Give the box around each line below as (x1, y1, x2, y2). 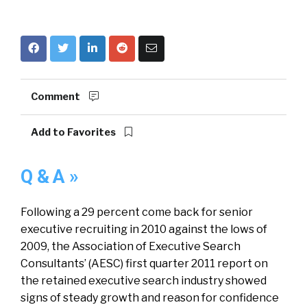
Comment (31, 90, 82, 103)
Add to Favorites (31, 126, 118, 138)
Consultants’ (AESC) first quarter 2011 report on (21, 257, 268, 270)
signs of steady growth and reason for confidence (21, 291, 279, 304)
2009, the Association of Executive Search (21, 240, 241, 253)
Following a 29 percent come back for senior (21, 206, 253, 219)
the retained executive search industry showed (21, 274, 267, 287)
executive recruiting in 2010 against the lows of (21, 223, 267, 236)
